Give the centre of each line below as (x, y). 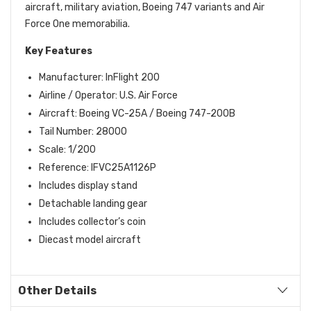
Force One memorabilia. (77, 24)
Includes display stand (88, 185)
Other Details (57, 290)
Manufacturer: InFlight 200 (99, 77)
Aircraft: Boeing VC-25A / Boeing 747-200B (137, 113)
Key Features (59, 51)
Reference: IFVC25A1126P (98, 167)
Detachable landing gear (93, 203)
